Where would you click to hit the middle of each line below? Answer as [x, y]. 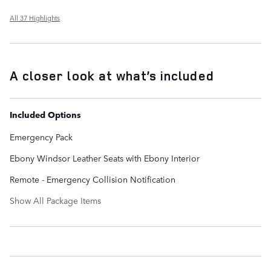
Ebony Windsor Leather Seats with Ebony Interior [105, 158]
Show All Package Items [55, 201]
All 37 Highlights [35, 18]
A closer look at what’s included [112, 76]
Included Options [45, 115]
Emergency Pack [41, 137]
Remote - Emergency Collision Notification [93, 179]
